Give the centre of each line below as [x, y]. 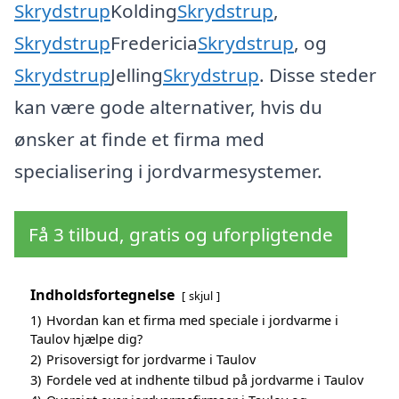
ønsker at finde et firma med [139, 138]
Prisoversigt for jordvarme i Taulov [151, 360]
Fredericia [154, 42]
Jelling [137, 74]
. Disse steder [318, 74]
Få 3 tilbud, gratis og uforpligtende [181, 235]
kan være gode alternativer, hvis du [168, 106]
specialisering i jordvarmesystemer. [168, 171]
